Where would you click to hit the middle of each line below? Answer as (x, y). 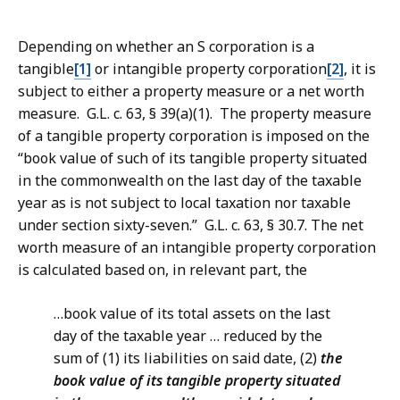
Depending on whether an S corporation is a (166, 47)
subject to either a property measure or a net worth (191, 92)
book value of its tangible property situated (197, 381)
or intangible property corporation (209, 69)
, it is (360, 69)
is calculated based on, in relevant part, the (162, 270)
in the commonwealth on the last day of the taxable (190, 181)
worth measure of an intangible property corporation (197, 248)
